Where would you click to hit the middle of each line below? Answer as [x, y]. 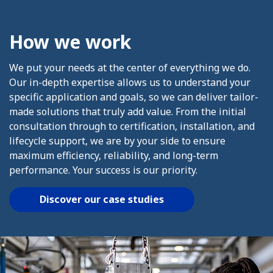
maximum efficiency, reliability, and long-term [114, 155]
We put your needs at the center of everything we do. [130, 67]
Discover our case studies [102, 199]
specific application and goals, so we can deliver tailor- [134, 97]
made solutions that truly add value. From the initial [128, 111]
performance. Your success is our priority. [103, 170]
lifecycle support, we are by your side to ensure [117, 140]
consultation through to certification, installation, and [132, 126]
